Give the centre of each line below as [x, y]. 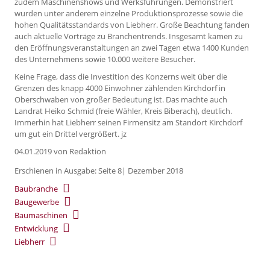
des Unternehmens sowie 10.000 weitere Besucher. [105, 59]
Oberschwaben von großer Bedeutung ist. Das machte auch [121, 99]
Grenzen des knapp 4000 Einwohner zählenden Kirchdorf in [120, 88]
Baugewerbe [37, 202]
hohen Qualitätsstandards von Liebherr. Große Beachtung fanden [132, 25]
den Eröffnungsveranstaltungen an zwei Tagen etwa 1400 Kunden [132, 48]
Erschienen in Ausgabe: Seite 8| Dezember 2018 [99, 170]
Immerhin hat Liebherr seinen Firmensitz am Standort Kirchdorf [128, 122]
